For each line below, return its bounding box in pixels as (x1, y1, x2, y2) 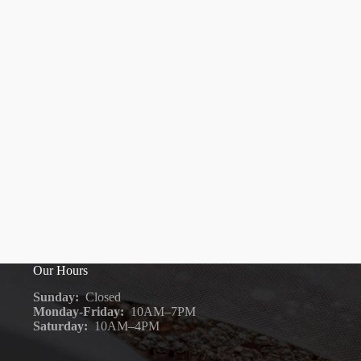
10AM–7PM (127, 304, 197, 318)
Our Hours (33, 263, 89, 277)
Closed (79, 289, 122, 304)
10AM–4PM (88, 318, 160, 333)
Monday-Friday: (33, 304, 128, 318)
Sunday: (33, 289, 80, 304)
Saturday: (33, 318, 89, 333)
